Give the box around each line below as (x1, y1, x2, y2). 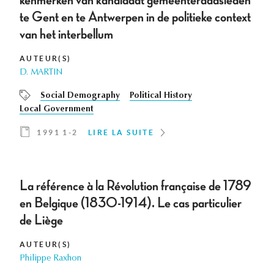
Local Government (20, 105, 94, 114)
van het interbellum (20, 27, 113, 42)
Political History (130, 92, 192, 101)
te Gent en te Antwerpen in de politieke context (20, 10, 251, 25)
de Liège (20, 213, 63, 228)
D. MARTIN (20, 68, 62, 78)
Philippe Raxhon (20, 254, 81, 264)
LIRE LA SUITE (88, 128, 155, 137)
